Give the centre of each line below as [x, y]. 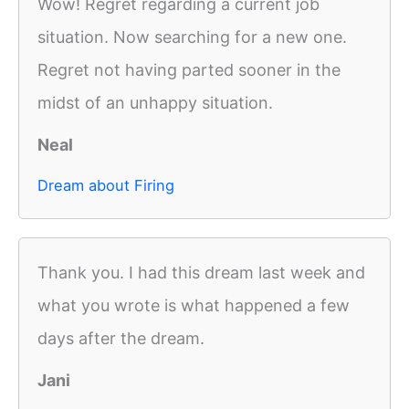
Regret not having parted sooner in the [189, 70]
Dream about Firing [106, 186]
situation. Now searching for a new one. [192, 37]
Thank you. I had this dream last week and [201, 273]
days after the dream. [121, 339]
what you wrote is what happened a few [194, 306]
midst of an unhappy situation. [155, 103]
